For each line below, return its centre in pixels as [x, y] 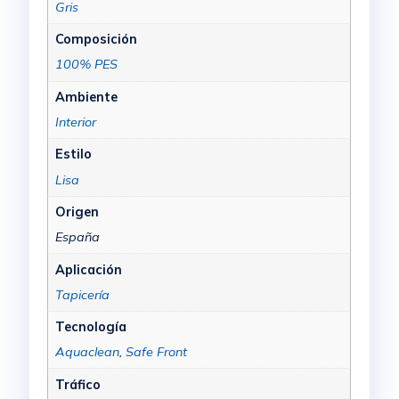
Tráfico [77, 384]
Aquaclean [87, 352]
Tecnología [90, 327]
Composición [96, 40]
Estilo [73, 155]
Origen [77, 212]
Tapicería [82, 294]
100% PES [86, 65]
